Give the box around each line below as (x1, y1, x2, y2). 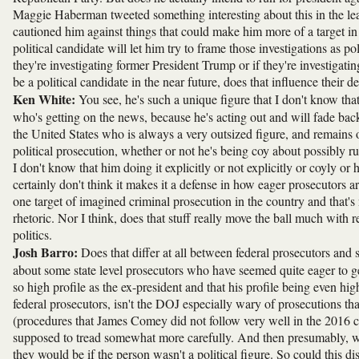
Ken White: (13, 89, 75, 108)
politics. (13, 225, 52, 243)
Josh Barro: (13, 242, 81, 261)
